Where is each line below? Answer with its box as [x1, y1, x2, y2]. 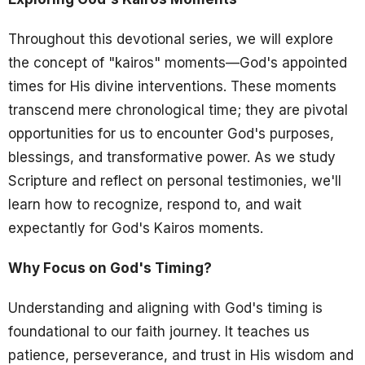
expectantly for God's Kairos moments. [8, 219, 263, 236]
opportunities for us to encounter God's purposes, [8, 125, 334, 142]
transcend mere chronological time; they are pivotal [8, 101, 348, 118]
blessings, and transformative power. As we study [8, 148, 336, 165]
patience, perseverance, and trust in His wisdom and [8, 346, 354, 363]
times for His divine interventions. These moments [8, 77, 336, 95]
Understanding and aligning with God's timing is [8, 299, 323, 316]
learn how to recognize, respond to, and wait [8, 196, 301, 213]
